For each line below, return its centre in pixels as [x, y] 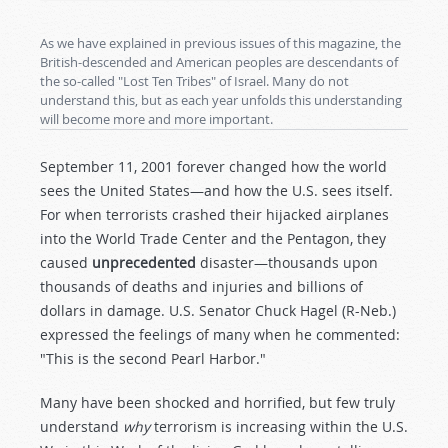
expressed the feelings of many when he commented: [220, 334]
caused [66, 262]
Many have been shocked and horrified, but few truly [217, 402]
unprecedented [144, 262]
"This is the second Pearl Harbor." [153, 358]
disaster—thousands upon [287, 262]
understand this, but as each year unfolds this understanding [221, 100]
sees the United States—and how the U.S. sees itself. [216, 190]
